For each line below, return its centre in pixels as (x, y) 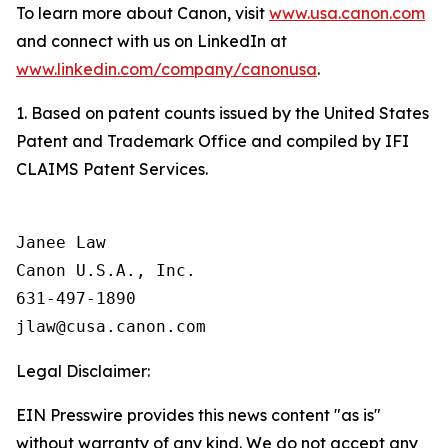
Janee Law (61, 242)
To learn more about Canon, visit (142, 13)
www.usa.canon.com (347, 13)
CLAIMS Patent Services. (112, 169)
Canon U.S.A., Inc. (106, 270)
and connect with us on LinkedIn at (151, 41)
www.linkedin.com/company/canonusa (166, 69)
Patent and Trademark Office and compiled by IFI (212, 141)
